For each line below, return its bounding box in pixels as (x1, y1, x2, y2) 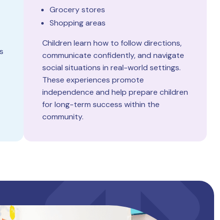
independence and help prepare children (42, 87, 188, 97)
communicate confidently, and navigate (42, 50, 184, 60)
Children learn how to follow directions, (42, 38, 182, 48)
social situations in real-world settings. (42, 62, 181, 73)
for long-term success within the (42, 99, 160, 110)
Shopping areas (49, 18, 106, 28)
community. (42, 111, 83, 122)
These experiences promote (42, 75, 144, 85)
